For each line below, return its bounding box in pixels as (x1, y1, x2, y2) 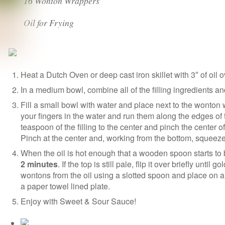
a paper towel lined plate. (21, 180, 110, 192)
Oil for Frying (24, 16, 74, 29)
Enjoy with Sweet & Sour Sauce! (21, 195, 137, 207)
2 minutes (21, 158, 58, 170)
